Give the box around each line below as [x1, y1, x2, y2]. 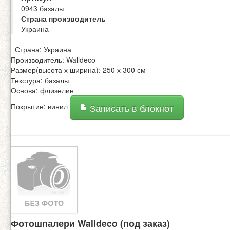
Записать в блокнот [87, 102, 174, 115]
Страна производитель [21, 13, 106, 24]
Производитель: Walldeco [11, 54, 95, 65]
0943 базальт [21, 3, 65, 14]
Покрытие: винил [11, 101, 70, 112]
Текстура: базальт [11, 75, 70, 86]
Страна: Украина [11, 44, 71, 55]
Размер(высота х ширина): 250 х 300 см [11, 65, 146, 75]
